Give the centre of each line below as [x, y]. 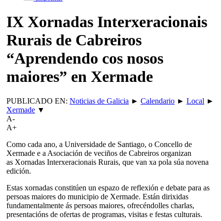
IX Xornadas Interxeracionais [107, 22]
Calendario [158, 101]
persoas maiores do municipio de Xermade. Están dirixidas [97, 196]
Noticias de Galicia [99, 101]
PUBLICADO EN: [38, 101]
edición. [19, 171]
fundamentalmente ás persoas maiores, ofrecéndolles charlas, [100, 205]
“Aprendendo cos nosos [85, 58]
